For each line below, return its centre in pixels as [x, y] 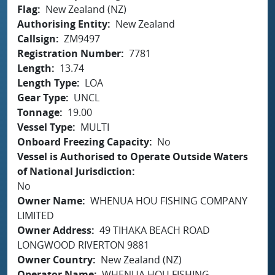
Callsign [37, 38]
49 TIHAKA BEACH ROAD [155, 230]
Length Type [47, 83]
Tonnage [38, 112]
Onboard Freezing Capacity [83, 141]
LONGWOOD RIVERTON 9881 [83, 245]
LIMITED [36, 215]
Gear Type [41, 97]
